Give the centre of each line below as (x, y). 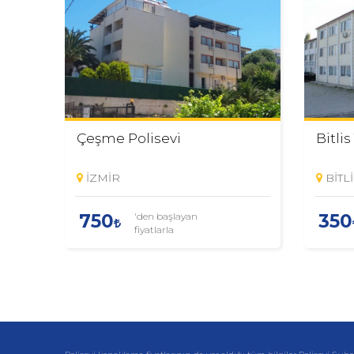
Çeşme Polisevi (129, 138)
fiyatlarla (154, 229)
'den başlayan (166, 216)
